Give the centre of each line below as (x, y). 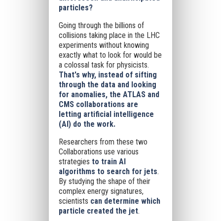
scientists (74, 201)
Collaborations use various (98, 152)
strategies (75, 162)
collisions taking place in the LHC (109, 35)
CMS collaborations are (98, 104)
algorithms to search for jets (108, 171)
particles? (75, 8)
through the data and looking (107, 85)
